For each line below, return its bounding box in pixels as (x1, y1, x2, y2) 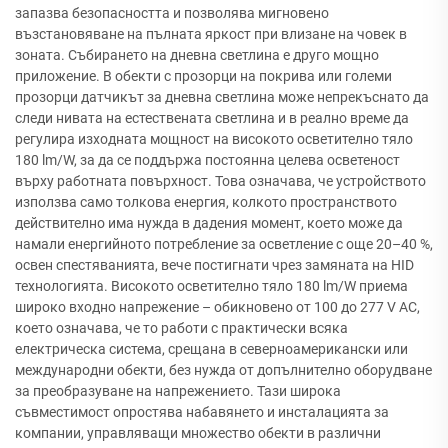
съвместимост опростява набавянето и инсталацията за (15, 404, 389, 421)
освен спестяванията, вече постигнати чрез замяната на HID (15, 257, 414, 274)
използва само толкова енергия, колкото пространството (15, 194, 397, 211)
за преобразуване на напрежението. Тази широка (15, 383, 341, 400)
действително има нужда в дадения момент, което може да (15, 215, 403, 232)
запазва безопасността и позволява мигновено (15, 5, 329, 22)
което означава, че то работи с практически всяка (15, 320, 348, 337)
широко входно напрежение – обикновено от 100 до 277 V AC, (15, 299, 420, 316)
